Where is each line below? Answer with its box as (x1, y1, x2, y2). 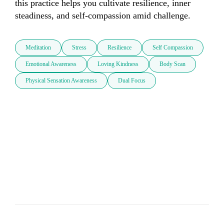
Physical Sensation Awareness (25, 77, 97, 84)
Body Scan (159, 60, 185, 68)
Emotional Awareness (25, 60, 76, 68)
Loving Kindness (97, 60, 138, 68)
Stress (72, 44, 86, 51)
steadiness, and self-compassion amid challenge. (15, 10, 190, 21)
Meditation (25, 44, 51, 51)
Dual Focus (118, 77, 145, 84)
